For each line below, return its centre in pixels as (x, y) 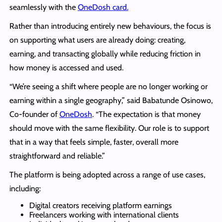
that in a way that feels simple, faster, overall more (94, 142)
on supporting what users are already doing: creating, (97, 40)
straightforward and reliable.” (57, 156)
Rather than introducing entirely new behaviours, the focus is (110, 26)
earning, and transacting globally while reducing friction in (105, 54)
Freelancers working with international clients (104, 215)
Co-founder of (34, 114)
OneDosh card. (103, 7)
